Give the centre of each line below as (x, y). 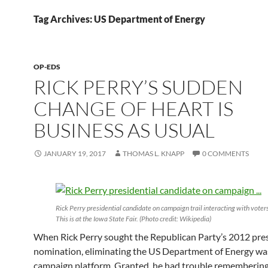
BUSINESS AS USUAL (124, 130)
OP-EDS (47, 67)
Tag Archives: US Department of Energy (119, 19)
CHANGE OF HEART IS (133, 109)
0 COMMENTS (226, 153)
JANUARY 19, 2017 (75, 153)
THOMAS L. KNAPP (153, 153)
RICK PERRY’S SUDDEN (138, 87)
